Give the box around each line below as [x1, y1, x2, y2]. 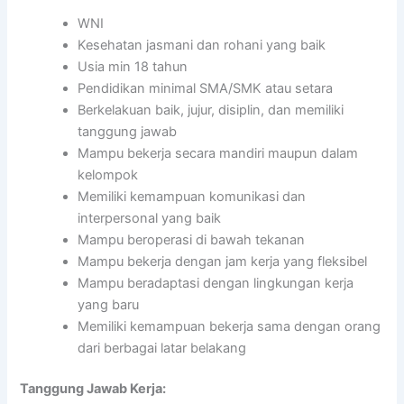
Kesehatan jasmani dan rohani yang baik [78, 36, 326, 53]
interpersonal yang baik [78, 209, 222, 226]
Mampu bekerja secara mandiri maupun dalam [78, 144, 359, 161]
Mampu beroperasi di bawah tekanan [78, 231, 306, 248]
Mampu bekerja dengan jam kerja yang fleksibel [78, 252, 368, 270]
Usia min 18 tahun [78, 58, 188, 75]
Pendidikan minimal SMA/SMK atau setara [78, 79, 334, 96]
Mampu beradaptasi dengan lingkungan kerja [78, 274, 354, 291]
